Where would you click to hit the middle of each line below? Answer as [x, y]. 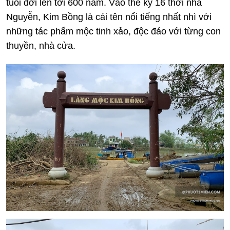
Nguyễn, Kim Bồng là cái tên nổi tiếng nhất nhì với [109, 17]
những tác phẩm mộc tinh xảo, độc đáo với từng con [113, 32]
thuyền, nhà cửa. [41, 46]
